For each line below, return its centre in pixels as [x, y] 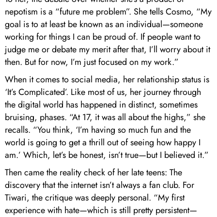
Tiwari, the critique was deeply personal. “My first [95, 198]
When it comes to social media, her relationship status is [107, 80]
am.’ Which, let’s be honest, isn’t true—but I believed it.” [108, 155]
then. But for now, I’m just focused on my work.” [93, 62]
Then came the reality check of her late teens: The [93, 173]
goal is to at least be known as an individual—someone [104, 24]
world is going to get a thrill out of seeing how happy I [103, 143]
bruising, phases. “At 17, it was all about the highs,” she [105, 117]
